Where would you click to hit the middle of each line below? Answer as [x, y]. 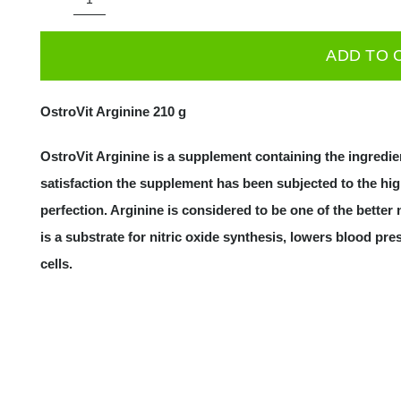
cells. [56, 264]
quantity [111, 199]
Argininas [115, 172]
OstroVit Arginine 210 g [113, 111]
